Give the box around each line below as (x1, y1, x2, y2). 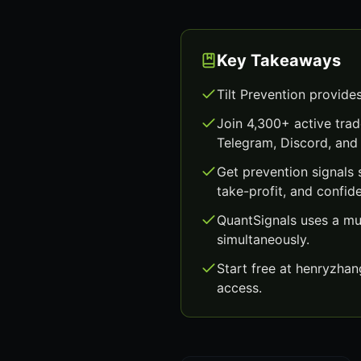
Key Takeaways (217, 51, 341, 70)
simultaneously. (217, 231, 309, 247)
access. (217, 280, 262, 296)
